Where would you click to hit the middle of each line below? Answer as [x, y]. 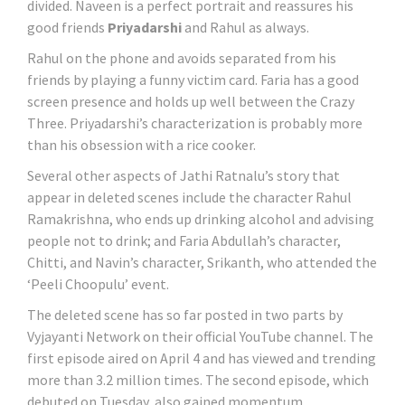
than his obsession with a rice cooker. [141, 145]
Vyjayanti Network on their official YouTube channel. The [200, 337]
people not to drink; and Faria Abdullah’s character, [184, 241]
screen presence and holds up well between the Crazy [191, 102]
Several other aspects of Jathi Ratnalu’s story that [184, 176]
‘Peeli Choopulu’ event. [98, 284]
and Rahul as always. [245, 28]
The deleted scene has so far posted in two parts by [185, 315]
